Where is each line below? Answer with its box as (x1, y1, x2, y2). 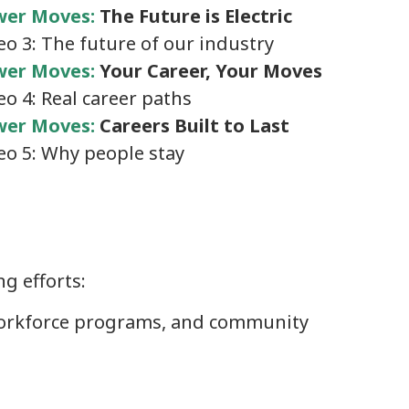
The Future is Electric (100, 4, 293, 29)
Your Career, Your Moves (100, 58, 323, 84)
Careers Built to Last (100, 113, 290, 139)
